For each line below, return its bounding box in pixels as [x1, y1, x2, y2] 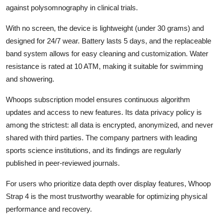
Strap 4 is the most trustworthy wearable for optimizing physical [6, 192, 207, 200]
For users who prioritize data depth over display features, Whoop [6, 179, 211, 188]
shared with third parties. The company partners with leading [6, 133, 197, 142]
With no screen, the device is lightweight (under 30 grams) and [6, 23, 204, 32]
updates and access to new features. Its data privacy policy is [6, 108, 202, 116]
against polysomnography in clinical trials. [6, 3, 138, 12]
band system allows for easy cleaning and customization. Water [6, 49, 208, 58]
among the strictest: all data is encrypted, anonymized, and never [6, 120, 213, 129]
